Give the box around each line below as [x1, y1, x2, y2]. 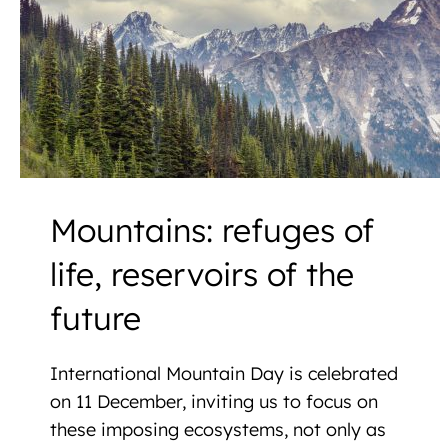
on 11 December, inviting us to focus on [50, 390, 378, 413]
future [50, 298, 141, 338]
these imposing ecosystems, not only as [50, 418, 386, 441]
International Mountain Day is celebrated [50, 362, 398, 385]
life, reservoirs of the [50, 254, 354, 294]
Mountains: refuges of [50, 210, 374, 250]
